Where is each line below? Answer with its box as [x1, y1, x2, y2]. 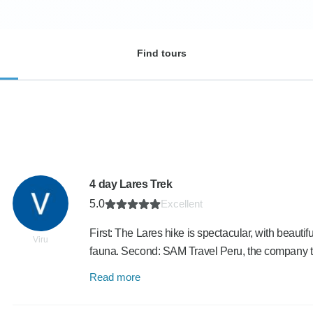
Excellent [161, 198, 203, 210]
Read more [89, 271, 141, 283]
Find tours [137, 48, 187, 59]
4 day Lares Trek [89, 178, 173, 190]
